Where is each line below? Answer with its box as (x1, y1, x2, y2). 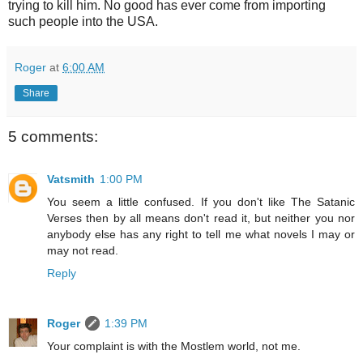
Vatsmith (47, 172, 95, 186)
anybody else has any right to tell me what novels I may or (47, 227, 355, 241)
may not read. (47, 243, 118, 257)
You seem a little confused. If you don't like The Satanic (47, 194, 355, 208)
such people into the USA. (8, 15, 158, 29)
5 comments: (8, 128, 98, 146)
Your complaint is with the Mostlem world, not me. (47, 339, 301, 352)
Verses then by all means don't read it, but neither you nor (47, 211, 355, 224)
